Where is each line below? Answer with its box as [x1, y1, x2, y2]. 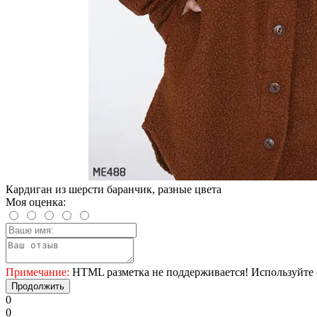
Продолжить [11, 280, 64, 292]
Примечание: [6, 265, 69, 278]
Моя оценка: [6, 195, 66, 208]
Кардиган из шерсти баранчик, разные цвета [6, 183, 221, 195]
